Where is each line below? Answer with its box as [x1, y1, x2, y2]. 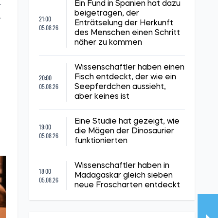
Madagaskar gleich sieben [74, 172, 173, 180]
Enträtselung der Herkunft [74, 19, 173, 27]
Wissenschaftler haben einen [74, 64, 184, 72]
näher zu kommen [74, 39, 142, 47]
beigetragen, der [74, 10, 139, 18]
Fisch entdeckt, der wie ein [74, 73, 176, 81]
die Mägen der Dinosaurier [74, 127, 174, 135]
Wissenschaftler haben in [74, 162, 169, 170]
